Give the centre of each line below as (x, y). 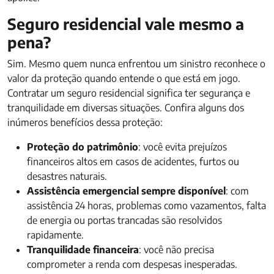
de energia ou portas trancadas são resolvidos (124, 220)
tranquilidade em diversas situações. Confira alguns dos (126, 108)
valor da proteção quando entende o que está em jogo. (124, 78)
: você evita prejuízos (183, 147)
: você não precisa (176, 250)
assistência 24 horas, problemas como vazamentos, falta (146, 206)
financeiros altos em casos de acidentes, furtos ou (133, 161)
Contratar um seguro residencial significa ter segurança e (129, 93)
